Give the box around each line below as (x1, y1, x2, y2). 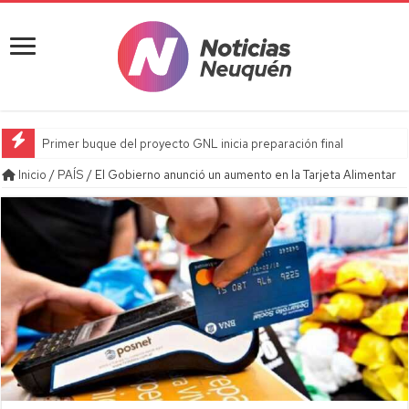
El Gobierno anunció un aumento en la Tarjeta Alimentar (95, 167, 397, 183)
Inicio (16, 167, 47, 183)
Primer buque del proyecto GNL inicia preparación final (42, 136, 344, 152)
